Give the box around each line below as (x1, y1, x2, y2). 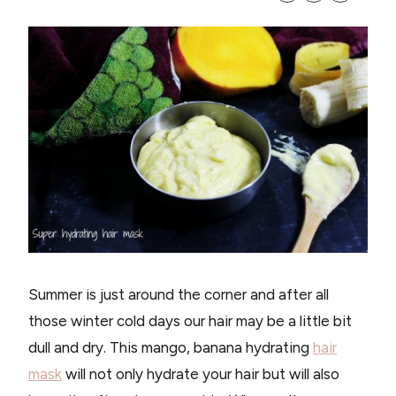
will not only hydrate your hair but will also (62, 364, 339, 383)
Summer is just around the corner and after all (28, 285, 329, 303)
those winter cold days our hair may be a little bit (28, 311, 352, 330)
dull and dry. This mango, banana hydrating (28, 338, 313, 356)
